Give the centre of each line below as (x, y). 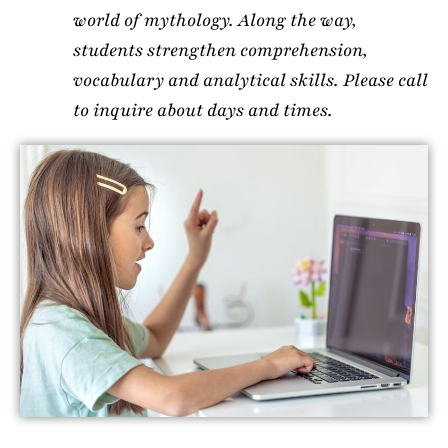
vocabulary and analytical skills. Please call (250, 79)
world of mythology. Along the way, (214, 19)
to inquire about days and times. (202, 109)
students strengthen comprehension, (220, 49)
